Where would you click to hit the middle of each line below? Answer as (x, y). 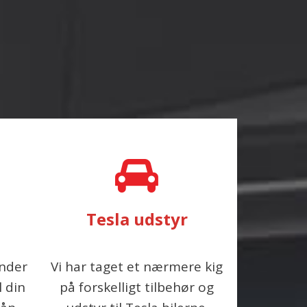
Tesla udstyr (137, 219)
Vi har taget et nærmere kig (137, 267)
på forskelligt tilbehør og (137, 287)
